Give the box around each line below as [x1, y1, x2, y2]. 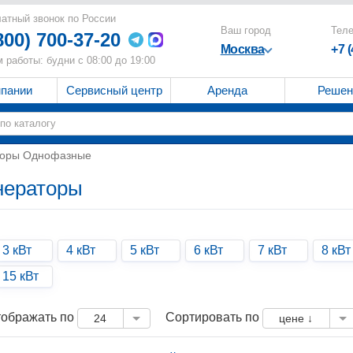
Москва [220, 43, 265, 56]
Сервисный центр [65, 84, 162, 97]
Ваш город [220, 24, 271, 36]
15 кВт [2, 269, 39, 283]
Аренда [207, 84, 248, 97]
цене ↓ [279, 312, 313, 325]
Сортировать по [165, 310, 262, 325]
